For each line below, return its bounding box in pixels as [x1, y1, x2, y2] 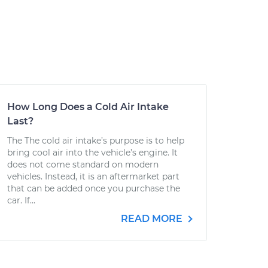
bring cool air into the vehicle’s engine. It [7, 147, 178, 158]
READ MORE [121, 213, 185, 224]
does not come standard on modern [7, 159, 159, 170]
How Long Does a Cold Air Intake [7, 101, 169, 112]
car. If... [7, 195, 35, 206]
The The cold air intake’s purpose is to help [7, 135, 184, 146]
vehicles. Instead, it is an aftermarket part [7, 171, 179, 182]
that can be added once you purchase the [7, 183, 180, 194]
